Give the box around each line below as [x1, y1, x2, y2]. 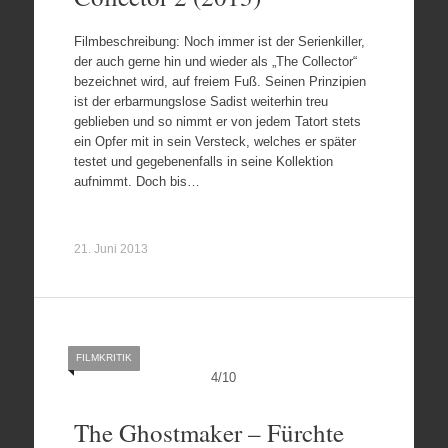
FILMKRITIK [75, 351, 132, 363]
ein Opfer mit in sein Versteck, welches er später [73, 133, 356, 149]
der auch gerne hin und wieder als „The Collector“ [73, 53, 357, 69]
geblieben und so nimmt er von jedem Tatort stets [73, 113, 361, 129]
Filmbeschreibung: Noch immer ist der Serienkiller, [73, 33, 365, 49]
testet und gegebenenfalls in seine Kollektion [73, 153, 333, 169]
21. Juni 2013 [73, 241, 148, 256]
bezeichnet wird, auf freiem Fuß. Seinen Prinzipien [73, 73, 366, 89]
